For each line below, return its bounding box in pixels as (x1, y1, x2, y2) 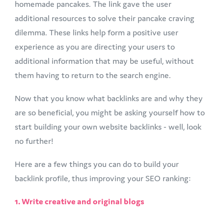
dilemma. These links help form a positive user (15, 27, 178, 38)
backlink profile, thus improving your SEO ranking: (15, 172, 192, 184)
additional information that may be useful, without (15, 55, 194, 66)
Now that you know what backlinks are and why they (15, 92, 203, 104)
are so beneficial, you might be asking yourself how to (15, 107, 205, 118)
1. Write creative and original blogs (15, 195, 144, 207)
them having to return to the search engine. (15, 69, 173, 81)
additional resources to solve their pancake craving (15, 12, 194, 24)
